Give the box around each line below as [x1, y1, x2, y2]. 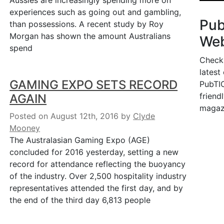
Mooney [9, 123, 40, 133]
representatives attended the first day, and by [9, 183, 183, 193]
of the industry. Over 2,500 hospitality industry [9, 171, 187, 181]
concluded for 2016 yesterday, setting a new [9, 147, 179, 157]
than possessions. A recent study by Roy [9, 19, 164, 29]
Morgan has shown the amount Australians [9, 31, 171, 41]
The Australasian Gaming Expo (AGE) [9, 135, 150, 145]
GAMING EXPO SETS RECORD [9, 77, 178, 92]
